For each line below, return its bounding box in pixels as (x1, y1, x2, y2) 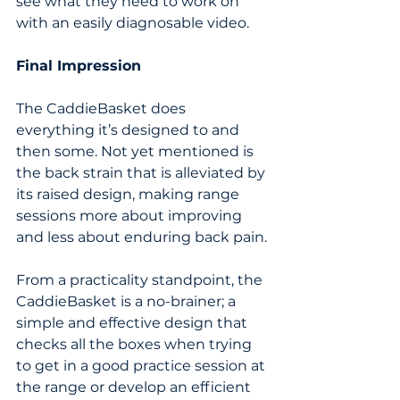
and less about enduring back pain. (16, 228, 267, 246)
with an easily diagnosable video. (16, 13, 253, 31)
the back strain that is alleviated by (16, 163, 269, 181)
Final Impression (16, 56, 141, 74)
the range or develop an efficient (16, 378, 254, 396)
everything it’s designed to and (16, 121, 243, 138)
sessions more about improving (16, 206, 246, 224)
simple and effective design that (16, 313, 251, 331)
